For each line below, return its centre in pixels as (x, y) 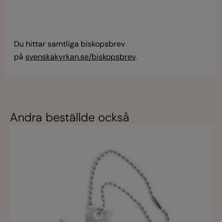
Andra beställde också (70, 117)
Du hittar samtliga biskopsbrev (69, 44)
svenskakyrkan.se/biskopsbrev (80, 57)
